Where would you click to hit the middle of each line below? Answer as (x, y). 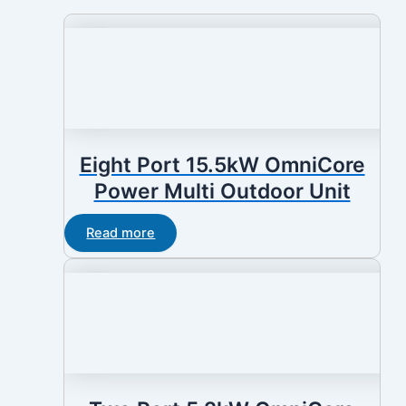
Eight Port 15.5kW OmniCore (222, 164)
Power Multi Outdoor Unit (222, 191)
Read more (121, 232)
